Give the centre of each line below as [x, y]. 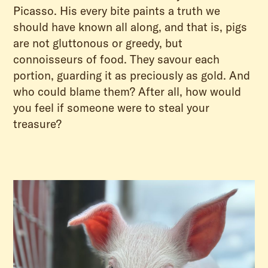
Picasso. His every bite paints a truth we [117, 11]
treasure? [38, 124]
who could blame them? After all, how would [127, 92]
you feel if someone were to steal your [112, 108]
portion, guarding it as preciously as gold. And [132, 75]
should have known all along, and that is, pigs [130, 27]
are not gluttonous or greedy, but [98, 43]
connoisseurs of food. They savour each [117, 59]
